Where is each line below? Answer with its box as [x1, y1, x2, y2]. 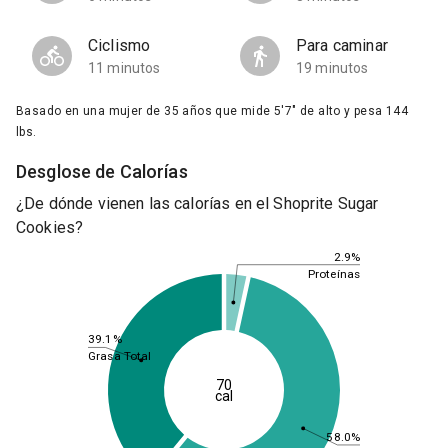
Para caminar [296, 36, 388, 56]
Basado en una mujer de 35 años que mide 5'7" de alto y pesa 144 [16, 104, 409, 119]
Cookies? [16, 218, 84, 238]
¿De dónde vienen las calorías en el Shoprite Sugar [16, 194, 379, 214]
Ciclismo [88, 36, 151, 56]
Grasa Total [88, 349, 152, 364]
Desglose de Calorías [16, 161, 188, 183]
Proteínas [307, 266, 360, 281]
